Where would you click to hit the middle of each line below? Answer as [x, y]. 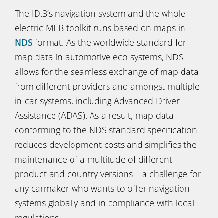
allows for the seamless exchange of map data [107, 72]
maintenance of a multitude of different [93, 159]
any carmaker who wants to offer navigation [102, 188]
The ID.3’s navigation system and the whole [100, 13]
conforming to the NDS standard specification [106, 130]
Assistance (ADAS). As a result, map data [94, 115]
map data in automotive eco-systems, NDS [99, 57]
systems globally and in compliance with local [104, 203]
